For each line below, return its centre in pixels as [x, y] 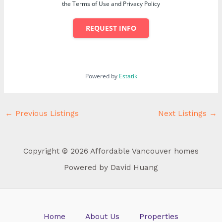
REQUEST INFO [111, 28]
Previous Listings [46, 113]
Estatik [128, 76]
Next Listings [183, 113]
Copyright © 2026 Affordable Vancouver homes [111, 151]
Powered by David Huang [111, 168]
